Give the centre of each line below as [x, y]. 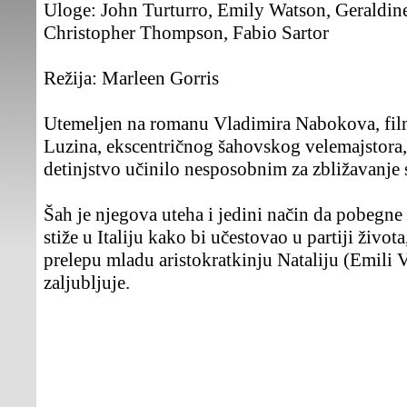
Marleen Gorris [158, 78]
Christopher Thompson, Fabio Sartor [186, 33]
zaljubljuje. [87, 283]
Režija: [70, 78]
